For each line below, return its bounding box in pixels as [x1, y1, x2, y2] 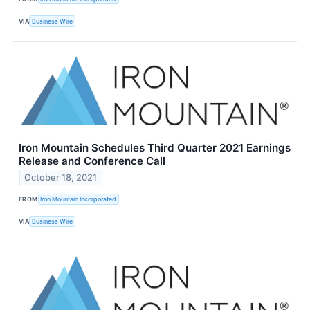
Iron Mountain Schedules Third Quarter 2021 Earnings [19, 140, 291, 154]
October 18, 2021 [24, 172, 98, 183]
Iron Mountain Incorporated [40, 195, 117, 203]
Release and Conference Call [19, 154, 165, 167]
